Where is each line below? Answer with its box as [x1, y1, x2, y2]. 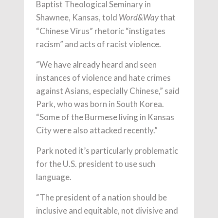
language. [36, 171, 72, 182]
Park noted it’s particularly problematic [36, 145, 178, 156]
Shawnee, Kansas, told [36, 12, 119, 22]
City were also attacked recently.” [36, 125, 158, 135]
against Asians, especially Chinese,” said [36, 85, 180, 96]
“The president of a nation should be [36, 192, 167, 202]
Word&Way [119, 13, 159, 22]
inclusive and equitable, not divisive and [36, 205, 178, 216]
